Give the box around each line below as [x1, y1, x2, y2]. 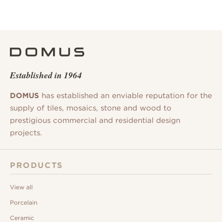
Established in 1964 [10, 68, 82, 81]
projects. [10, 128, 42, 137]
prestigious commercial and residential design [10, 116, 180, 125]
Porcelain [10, 199, 37, 206]
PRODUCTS [10, 161, 63, 170]
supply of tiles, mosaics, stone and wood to [10, 104, 171, 112]
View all [10, 183, 33, 191]
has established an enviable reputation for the [39, 91, 212, 100]
